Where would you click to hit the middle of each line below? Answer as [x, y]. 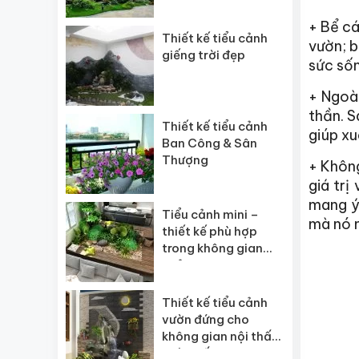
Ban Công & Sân [210, 143]
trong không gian [212, 248]
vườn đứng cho [206, 319]
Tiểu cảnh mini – [210, 214]
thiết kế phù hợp [210, 231]
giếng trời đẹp [204, 55]
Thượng [185, 160]
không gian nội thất [220, 336]
